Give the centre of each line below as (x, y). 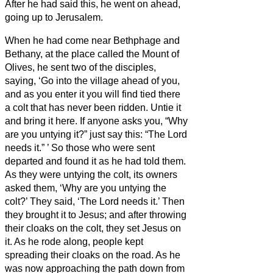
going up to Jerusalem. (54, 17)
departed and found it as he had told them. (95, 161)
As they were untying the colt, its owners (91, 174)
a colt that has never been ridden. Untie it (93, 107)
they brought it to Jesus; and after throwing (96, 214)
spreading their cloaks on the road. (80, 255)
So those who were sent (103, 147)
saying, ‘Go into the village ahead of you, (92, 80)
